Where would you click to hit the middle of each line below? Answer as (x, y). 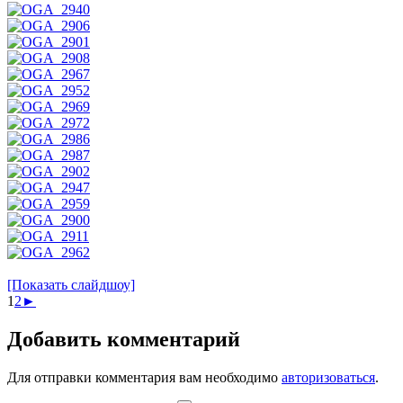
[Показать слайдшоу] (71, 285)
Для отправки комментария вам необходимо (144, 378)
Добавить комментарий (124, 340)
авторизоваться (328, 378)
